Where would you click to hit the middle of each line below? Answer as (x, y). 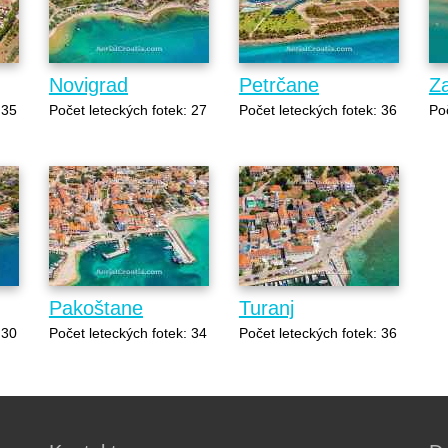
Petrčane (279, 84)
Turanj (266, 307)
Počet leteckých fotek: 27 (128, 109)
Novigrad (88, 84)
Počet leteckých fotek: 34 (128, 332)
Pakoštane (96, 307)
